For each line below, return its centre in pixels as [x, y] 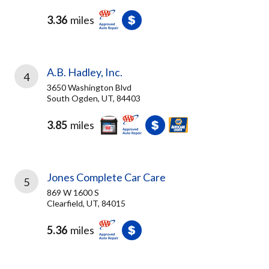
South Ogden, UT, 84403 [94, 98]
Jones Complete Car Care [106, 177]
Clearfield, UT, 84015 [86, 203]
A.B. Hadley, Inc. [85, 72]
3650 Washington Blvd [89, 87]
